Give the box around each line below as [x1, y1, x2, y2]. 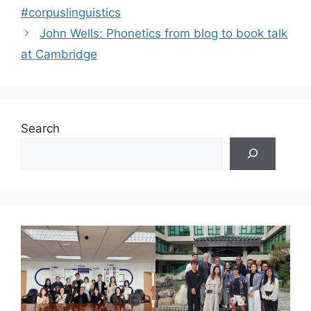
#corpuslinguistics [21, 5, 121, 19]
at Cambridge [21, 47, 97, 61]
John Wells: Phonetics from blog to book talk [40, 26, 288, 40]
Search [21, 121, 60, 135]
